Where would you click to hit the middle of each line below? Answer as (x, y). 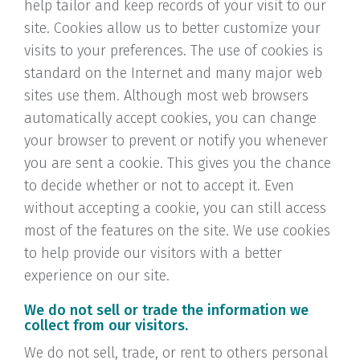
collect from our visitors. (106, 325)
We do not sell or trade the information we (166, 310)
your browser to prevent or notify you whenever (176, 141)
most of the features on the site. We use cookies (177, 231)
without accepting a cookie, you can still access (175, 208)
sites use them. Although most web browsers (166, 96)
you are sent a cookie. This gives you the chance (178, 163)
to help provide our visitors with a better (153, 253)
